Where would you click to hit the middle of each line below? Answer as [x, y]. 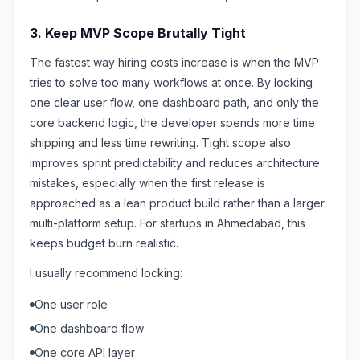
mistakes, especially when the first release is [147, 183]
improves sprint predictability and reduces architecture [175, 163]
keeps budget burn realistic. [104, 243]
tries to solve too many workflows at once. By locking [171, 82]
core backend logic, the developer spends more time [172, 123]
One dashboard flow [89, 328]
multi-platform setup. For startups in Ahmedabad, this [168, 223]
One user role [71, 304]
